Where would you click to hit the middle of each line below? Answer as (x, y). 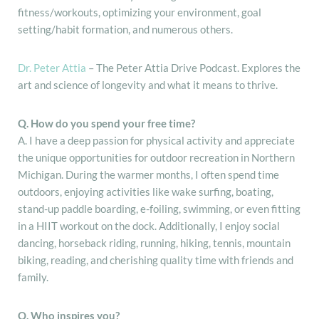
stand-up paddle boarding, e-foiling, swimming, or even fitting (159, 208)
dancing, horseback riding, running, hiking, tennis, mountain (154, 242)
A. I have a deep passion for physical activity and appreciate (156, 140)
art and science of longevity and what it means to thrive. (149, 84)
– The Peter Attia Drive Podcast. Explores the (193, 67)
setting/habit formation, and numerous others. (125, 29)
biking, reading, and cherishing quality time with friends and (156, 260)
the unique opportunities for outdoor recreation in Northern (156, 157)
